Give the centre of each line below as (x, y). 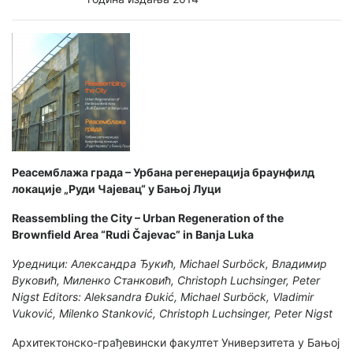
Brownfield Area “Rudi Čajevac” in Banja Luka (133, 234)
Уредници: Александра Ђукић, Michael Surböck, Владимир (169, 263)
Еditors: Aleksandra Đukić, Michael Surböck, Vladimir (178, 296)
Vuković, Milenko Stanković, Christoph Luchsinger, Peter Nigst (172, 313)
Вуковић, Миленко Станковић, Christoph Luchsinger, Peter (166, 280)
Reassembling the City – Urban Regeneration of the (148, 217)
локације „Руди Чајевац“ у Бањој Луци (117, 188)
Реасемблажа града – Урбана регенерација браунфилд (163, 172)
